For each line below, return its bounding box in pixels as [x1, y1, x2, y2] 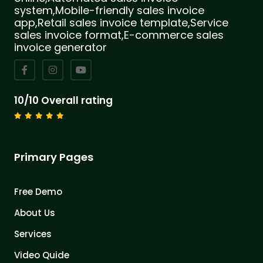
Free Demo [14, 185, 62, 198]
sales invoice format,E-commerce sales [14, 27, 224, 42]
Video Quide [14, 248, 69, 261]
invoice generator [14, 39, 107, 55]
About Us [14, 206, 55, 219]
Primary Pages [14, 149, 93, 164]
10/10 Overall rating [14, 93, 113, 107]
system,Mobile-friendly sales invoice [14, 2, 204, 18]
